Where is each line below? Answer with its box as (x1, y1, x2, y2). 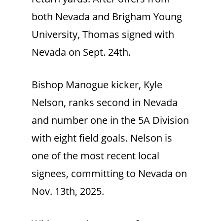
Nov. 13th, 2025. (32, 184, 104, 198)
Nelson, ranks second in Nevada (32, 95, 178, 109)
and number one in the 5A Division (32, 113, 189, 127)
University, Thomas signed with (32, 27, 174, 41)
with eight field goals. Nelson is (32, 131, 172, 145)
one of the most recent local (32, 148, 159, 162)
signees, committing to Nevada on (32, 166, 187, 180)
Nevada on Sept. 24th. (32, 45, 133, 59)
